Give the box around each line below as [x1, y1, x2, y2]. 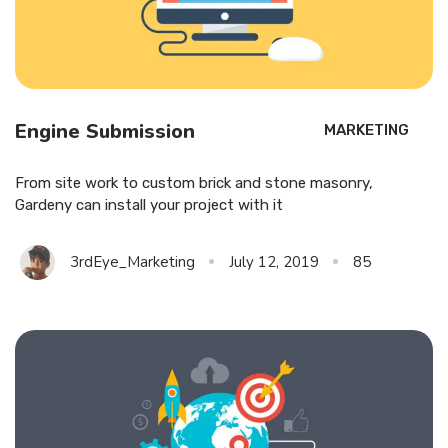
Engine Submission [15, 117, 195, 145]
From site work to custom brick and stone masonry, [15, 173, 373, 192]
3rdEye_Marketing [70, 251, 195, 272]
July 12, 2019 [229, 251, 319, 272]
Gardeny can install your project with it [15, 195, 283, 214]
